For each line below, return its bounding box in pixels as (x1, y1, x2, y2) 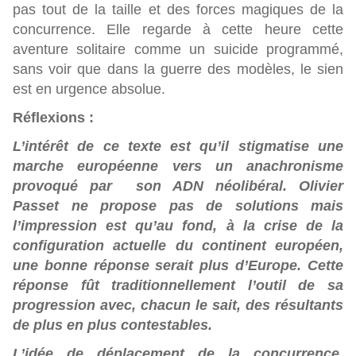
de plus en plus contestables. (13, 317, 212, 333)
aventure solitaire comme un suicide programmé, (13, 41, 343, 57)
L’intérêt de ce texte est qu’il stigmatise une (13, 138, 343, 154)
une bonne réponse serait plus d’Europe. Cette (13, 257, 343, 273)
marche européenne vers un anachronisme (13, 158, 343, 174)
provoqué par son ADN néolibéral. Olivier (13, 178, 343, 194)
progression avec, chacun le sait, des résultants (13, 297, 343, 313)
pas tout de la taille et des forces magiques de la (13, 2, 343, 17)
